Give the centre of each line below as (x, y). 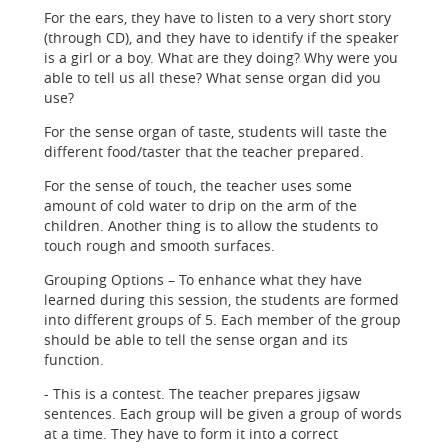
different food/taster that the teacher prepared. (204, 151)
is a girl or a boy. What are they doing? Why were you (221, 57)
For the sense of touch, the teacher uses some (198, 185)
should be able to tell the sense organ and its (196, 339)
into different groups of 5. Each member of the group (222, 319)
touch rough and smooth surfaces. (159, 245)
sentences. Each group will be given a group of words (223, 413)
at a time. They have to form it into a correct (191, 433)
